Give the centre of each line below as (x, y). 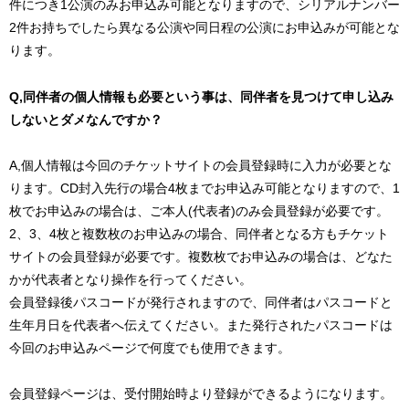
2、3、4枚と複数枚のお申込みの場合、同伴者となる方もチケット (199, 233)
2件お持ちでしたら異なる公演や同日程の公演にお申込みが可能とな (204, 28)
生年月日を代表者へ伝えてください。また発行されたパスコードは (201, 325)
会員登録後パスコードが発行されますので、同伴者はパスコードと (201, 302)
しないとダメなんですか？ (86, 119)
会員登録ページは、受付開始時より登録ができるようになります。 (201, 393)
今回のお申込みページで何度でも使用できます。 (150, 347)
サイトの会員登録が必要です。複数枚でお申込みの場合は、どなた (201, 256)
